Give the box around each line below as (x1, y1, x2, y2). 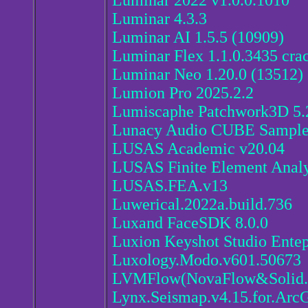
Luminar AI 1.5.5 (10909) (112, 28, 284, 47)
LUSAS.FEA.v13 (112, 177, 228, 195)
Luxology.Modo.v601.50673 (112, 251, 301, 269)
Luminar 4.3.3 (112, 10, 207, 28)
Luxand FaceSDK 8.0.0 (112, 214, 268, 232)
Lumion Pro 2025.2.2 (112, 84, 254, 102)
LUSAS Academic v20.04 (112, 140, 285, 158)
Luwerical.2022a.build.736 (112, 195, 292, 214)
